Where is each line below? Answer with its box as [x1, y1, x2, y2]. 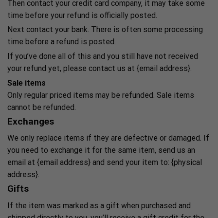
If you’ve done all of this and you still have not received [7, 52, 198, 61]
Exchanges [7, 115, 54, 127]
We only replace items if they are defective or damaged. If [7, 133, 209, 143]
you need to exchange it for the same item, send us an [7, 145, 195, 155]
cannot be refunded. [7, 102, 76, 112]
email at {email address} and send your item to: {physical [7, 158, 202, 167]
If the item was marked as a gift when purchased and [7, 200, 191, 210]
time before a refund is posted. [7, 37, 116, 47]
